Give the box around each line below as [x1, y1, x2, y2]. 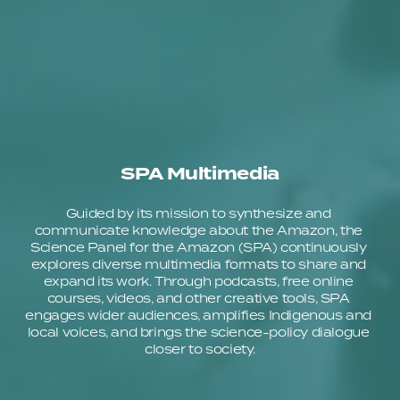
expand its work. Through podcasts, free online [43, 273, 354, 290]
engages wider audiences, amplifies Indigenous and [25, 307, 372, 324]
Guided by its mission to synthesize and [65, 205, 331, 222]
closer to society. [145, 341, 255, 358]
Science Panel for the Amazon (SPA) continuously [29, 239, 367, 256]
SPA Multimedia [121, 162, 279, 187]
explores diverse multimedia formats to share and [30, 256, 366, 273]
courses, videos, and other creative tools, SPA [46, 290, 350, 307]
